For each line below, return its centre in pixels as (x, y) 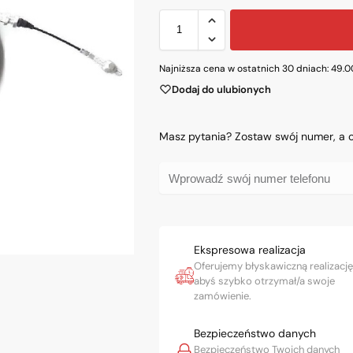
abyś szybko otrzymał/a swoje (265, 281)
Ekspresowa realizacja (250, 250)
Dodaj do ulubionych (222, 89)
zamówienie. (223, 296)
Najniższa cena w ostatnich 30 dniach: (245, 68)
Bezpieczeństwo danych (255, 334)
